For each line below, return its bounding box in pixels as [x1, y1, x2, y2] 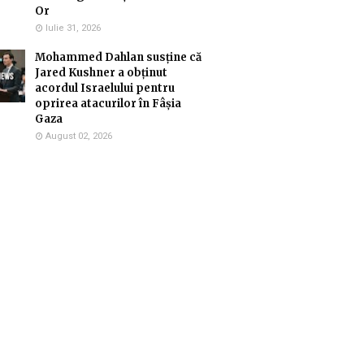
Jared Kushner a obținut [35, 66, 167, 80]
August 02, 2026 [45, 131, 112, 141]
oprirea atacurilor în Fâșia [35, 97, 181, 110]
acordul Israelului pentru [35, 81, 175, 95]
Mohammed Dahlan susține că [35, 50, 201, 64]
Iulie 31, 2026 [45, 23, 101, 33]
